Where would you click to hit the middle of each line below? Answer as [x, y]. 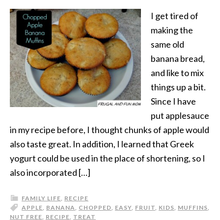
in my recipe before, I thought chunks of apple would [110, 130]
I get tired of [175, 16]
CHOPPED [95, 207]
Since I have [173, 101]
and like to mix [177, 73]
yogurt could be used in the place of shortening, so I [108, 158]
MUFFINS [193, 207]
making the [172, 30]
